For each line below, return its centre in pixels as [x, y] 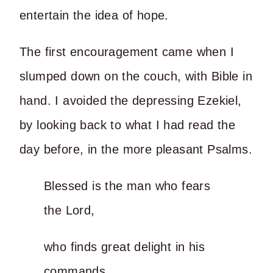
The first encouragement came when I [127, 51]
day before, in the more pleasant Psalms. [136, 149]
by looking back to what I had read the [128, 125]
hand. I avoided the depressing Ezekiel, [131, 100]
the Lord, [69, 210]
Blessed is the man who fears [127, 186]
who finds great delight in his [124, 246]
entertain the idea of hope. [94, 15]
